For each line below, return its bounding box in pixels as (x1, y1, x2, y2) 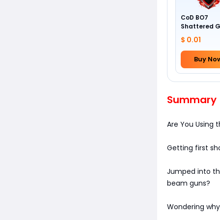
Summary (167, 93, 217, 107)
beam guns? (167, 178, 210, 188)
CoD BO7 (181, 13, 208, 22)
